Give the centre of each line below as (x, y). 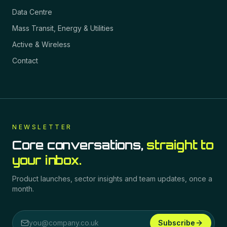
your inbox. (47, 160)
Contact (25, 61)
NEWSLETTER (42, 127)
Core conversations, (78, 145)
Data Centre (32, 12)
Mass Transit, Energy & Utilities (63, 28)
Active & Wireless (41, 44)
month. (23, 189)
